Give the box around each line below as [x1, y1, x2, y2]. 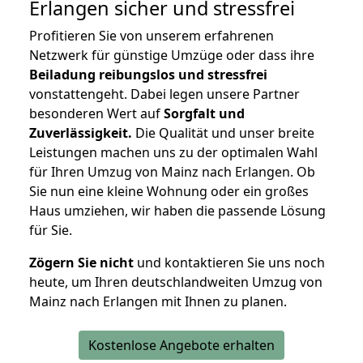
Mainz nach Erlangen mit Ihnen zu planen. [29, 293, 287, 311]
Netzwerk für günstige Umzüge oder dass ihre [29, 46, 314, 65]
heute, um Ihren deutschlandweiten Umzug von [29, 273, 322, 292]
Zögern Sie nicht [29, 254, 134, 272]
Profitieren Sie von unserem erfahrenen [29, 27, 274, 45]
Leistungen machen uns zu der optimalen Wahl [29, 143, 318, 162]
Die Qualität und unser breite [132, 124, 314, 143]
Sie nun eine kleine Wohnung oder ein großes [29, 182, 309, 201]
